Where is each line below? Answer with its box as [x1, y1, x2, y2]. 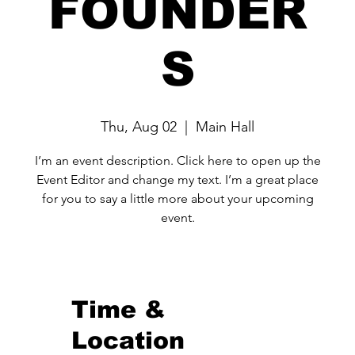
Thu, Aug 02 [101, 118, 177, 136]
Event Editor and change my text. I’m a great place [36, 172, 319, 188]
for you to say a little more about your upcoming [41, 191, 314, 207]
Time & [71, 296, 166, 323]
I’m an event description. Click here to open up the [34, 153, 321, 169]
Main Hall [196, 118, 254, 136]
